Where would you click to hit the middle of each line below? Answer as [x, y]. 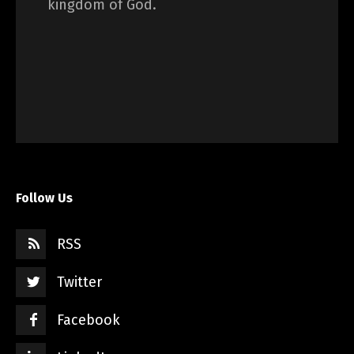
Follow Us [44, 198]
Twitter [79, 282]
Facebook [88, 320]
